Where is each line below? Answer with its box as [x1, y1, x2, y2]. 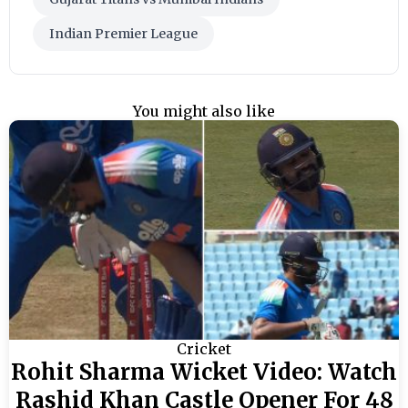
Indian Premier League [49, 25, 198, 42]
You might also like [133, 101, 275, 120]
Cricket [177, 339, 231, 358]
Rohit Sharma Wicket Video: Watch [11, 357, 397, 386]
